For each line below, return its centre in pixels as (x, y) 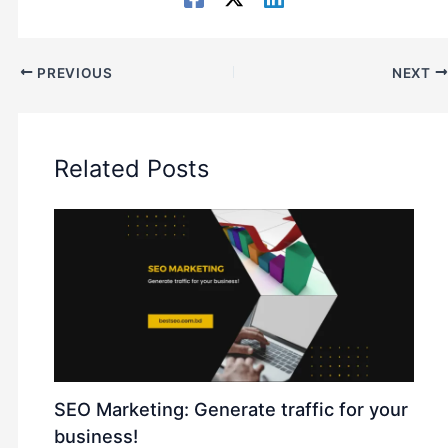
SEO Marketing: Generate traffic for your (231, 409)
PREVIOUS (73, 72)
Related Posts (132, 168)
